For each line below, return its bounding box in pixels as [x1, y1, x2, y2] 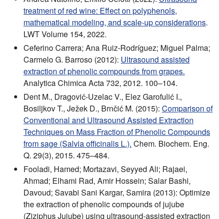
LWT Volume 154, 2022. [23, 28, 107, 40]
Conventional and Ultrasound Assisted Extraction [23, 114, 194, 126]
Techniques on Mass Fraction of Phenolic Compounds [23, 126, 210, 138]
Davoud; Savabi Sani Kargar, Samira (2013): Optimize [23, 187, 210, 198]
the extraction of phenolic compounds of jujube [23, 198, 184, 210]
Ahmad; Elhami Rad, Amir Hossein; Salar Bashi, [23, 175, 191, 187]
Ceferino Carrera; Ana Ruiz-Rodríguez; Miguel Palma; [23, 42, 210, 54]
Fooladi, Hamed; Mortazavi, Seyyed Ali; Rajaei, [23, 163, 187, 175]
